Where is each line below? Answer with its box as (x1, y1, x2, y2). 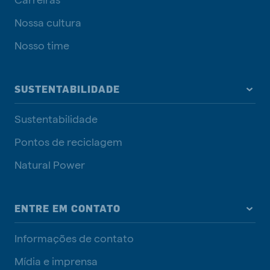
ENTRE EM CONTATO (14, 202, 121, 215)
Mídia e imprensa (14, 254, 98, 268)
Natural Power (14, 158, 85, 171)
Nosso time (14, 39, 69, 52)
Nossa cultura (14, 16, 81, 29)
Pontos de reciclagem (14, 135, 122, 148)
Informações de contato (14, 231, 134, 245)
